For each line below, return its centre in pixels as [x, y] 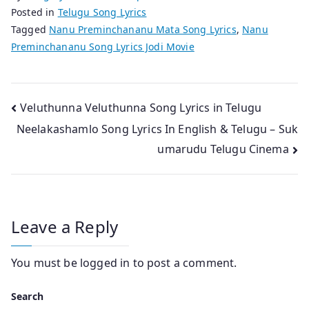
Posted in [34, 12]
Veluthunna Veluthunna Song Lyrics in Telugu [141, 107]
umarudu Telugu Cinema [223, 149]
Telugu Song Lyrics [102, 12]
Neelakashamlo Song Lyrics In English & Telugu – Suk [157, 129]
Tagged [30, 29]
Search [27, 296]
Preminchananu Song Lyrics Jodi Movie [103, 46]
